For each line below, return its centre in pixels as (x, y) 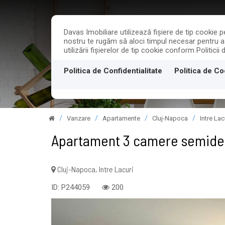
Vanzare (79, 118)
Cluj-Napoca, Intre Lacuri (95, 169)
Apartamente (121, 118)
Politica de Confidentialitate (113, 71)
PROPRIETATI (176, 65)
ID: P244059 (71, 187)
